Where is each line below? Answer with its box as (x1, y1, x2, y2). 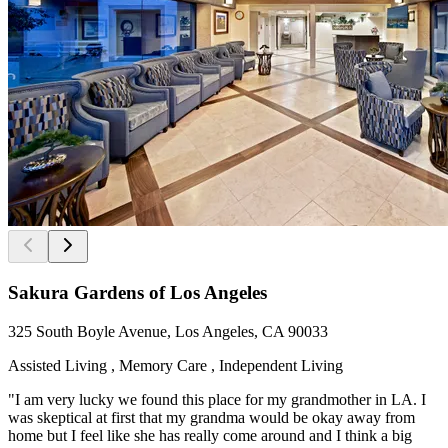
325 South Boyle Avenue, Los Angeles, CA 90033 (8, 322, 328, 340)
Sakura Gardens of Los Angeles (8, 282, 267, 304)
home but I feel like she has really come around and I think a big (8, 426, 412, 444)
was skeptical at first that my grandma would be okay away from (8, 408, 415, 426)
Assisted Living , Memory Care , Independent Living (8, 356, 343, 374)
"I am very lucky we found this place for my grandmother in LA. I (8, 390, 426, 408)
